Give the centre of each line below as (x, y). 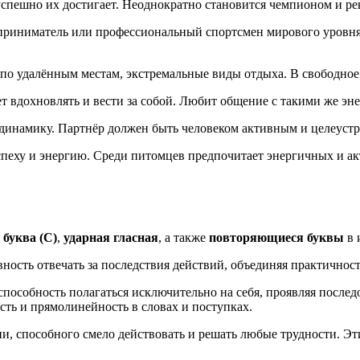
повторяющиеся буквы (276, 238)
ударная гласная (111, 238)
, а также (184, 238)
